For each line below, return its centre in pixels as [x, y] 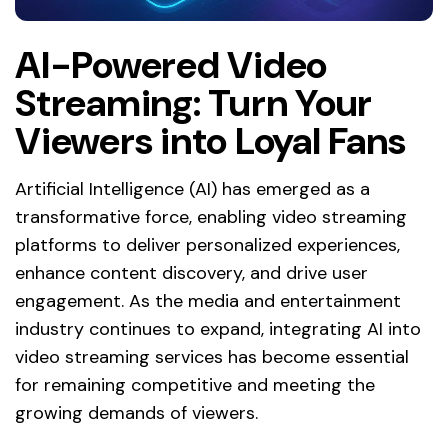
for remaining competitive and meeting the [195, 384]
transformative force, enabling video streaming [211, 216]
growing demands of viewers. [136, 412]
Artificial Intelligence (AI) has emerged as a [192, 188]
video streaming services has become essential [212, 356]
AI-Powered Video [171, 64]
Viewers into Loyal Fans [210, 140]
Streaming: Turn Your [193, 102]
